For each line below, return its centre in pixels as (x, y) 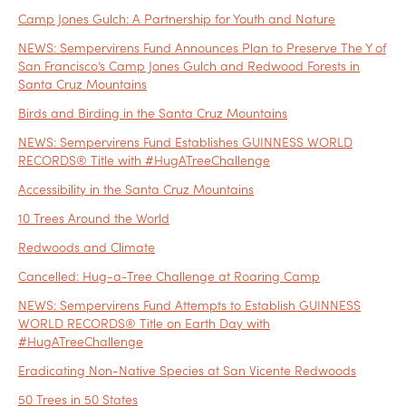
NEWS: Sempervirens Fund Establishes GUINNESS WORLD (185, 142)
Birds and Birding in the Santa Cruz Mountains (153, 113)
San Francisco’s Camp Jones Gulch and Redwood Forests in (189, 66)
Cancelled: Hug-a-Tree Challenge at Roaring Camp (169, 276)
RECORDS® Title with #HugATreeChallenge (144, 160)
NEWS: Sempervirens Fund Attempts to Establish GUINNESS (189, 305)
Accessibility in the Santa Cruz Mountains (136, 189)
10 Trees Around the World (94, 218)
